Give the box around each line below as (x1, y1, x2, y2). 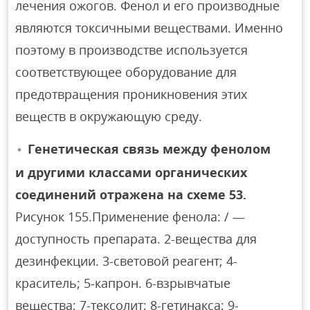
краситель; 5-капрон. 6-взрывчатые (15, 274, 231, 291)
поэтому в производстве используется (15, 41, 248, 58)
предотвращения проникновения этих (15, 85, 248, 102)
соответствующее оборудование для (15, 63, 237, 80)
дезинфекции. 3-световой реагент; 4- (15, 252, 238, 269)
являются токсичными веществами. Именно (15, 19, 284, 36)
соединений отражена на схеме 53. (15, 185, 247, 203)
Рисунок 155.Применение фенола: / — (15, 208, 246, 225)
